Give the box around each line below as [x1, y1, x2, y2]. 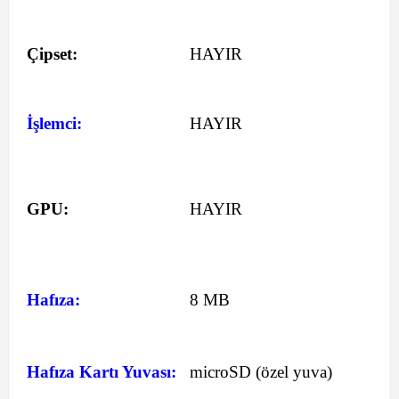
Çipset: [27, 45, 77, 63]
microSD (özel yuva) [190, 362, 332, 381]
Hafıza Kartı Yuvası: [27, 362, 176, 381]
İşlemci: [27, 114, 82, 133]
